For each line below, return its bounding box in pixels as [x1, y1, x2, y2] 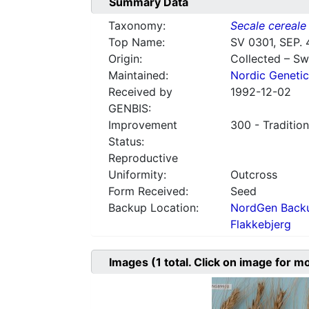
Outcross [230, 168, 277, 182]
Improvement [108, 118, 177, 132]
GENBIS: [108, 101, 151, 116]
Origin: [108, 52, 142, 66]
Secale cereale [230, 19, 306, 33]
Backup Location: [108, 201, 199, 215]
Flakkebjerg [230, 217, 291, 232]
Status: [108, 134, 144, 149]
